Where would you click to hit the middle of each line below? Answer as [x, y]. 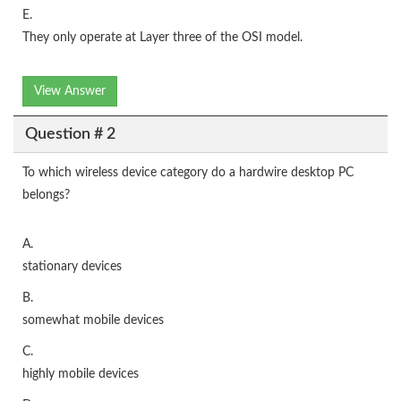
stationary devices [72, 267]
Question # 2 [70, 134]
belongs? [46, 195]
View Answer [70, 91]
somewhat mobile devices [93, 320]
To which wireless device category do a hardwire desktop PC [188, 173]
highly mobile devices [81, 374]
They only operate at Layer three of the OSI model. [162, 38]
